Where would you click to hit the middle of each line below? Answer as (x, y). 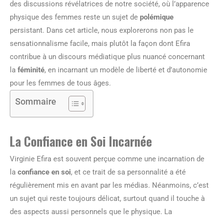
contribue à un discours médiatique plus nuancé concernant (107, 56)
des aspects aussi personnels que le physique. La (91, 211)
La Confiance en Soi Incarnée (81, 141)
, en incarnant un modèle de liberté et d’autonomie (126, 70)
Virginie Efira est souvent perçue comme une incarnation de (107, 159)
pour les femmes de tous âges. (60, 83)
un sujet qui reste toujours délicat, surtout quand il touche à (107, 198)
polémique (157, 17)
